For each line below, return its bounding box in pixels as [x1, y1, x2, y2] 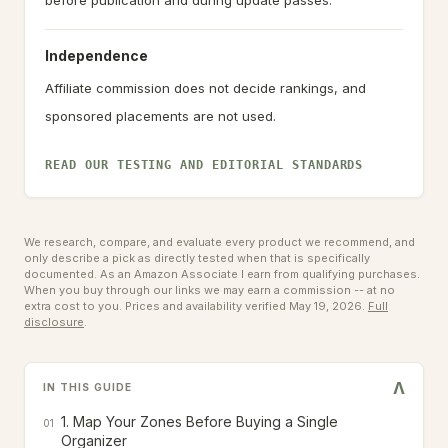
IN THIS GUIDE [43, 381, 133, 393]
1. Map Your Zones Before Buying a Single [61, 413, 338, 430]
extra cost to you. [24, 299, 122, 313]
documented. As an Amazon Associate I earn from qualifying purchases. [24, 267, 420, 281]
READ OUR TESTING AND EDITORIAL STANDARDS [45, 158, 364, 172]
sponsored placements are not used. [45, 108, 276, 124]
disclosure [24, 315, 84, 329]
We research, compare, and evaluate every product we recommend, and [24, 235, 415, 249]
